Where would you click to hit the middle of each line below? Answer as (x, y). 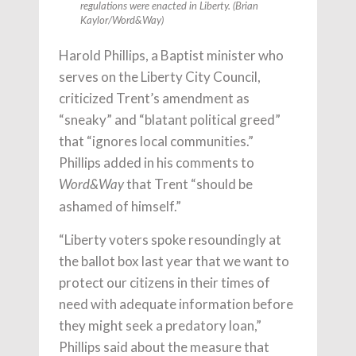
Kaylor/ (96, 21)
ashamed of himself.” (120, 206)
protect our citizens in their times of (164, 282)
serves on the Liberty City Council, (160, 76)
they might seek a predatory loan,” (160, 325)
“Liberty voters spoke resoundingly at (170, 239)
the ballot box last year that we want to (174, 261)
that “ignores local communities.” (156, 141)
